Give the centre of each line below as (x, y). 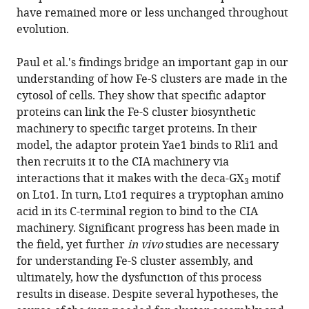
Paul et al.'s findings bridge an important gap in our (152, 63)
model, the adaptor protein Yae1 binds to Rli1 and (147, 146)
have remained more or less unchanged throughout (152, 13)
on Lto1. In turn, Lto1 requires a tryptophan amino (150, 195)
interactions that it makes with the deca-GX (130, 179)
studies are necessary (221, 245)
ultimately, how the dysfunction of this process (139, 278)
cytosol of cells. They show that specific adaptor (141, 96)
